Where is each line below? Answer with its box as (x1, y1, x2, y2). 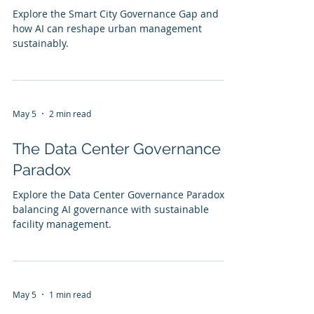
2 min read (49, 108, 91, 119)
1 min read (49, 289, 91, 300)
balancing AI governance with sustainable (13, 203, 209, 216)
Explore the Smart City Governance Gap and (13, 7, 219, 20)
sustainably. (13, 36, 69, 50)
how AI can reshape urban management (13, 22, 202, 35)
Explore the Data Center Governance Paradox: (13, 188, 227, 201)
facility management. (13, 217, 111, 231)
